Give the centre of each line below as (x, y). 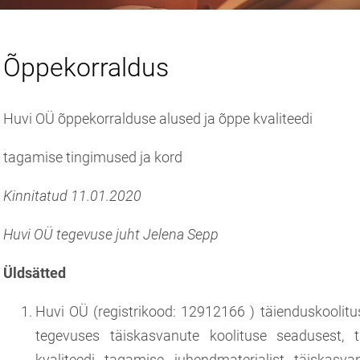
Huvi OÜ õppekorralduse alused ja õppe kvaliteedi (158, 118)
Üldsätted (35, 272)
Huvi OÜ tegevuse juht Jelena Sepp (111, 234)
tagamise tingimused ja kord (93, 157)
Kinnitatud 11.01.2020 (72, 195)
